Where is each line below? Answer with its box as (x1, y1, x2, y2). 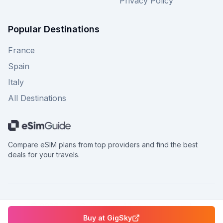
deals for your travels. (8, 150, 80, 159)
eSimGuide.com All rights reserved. (59, 201, 193, 211)
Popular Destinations (8, 24, 100, 34)
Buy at (83, 214, 107, 222)
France (8, 45, 35, 55)
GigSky (107, 214, 132, 222)
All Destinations (8, 93, 66, 103)
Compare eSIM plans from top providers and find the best (8, 140, 198, 149)
